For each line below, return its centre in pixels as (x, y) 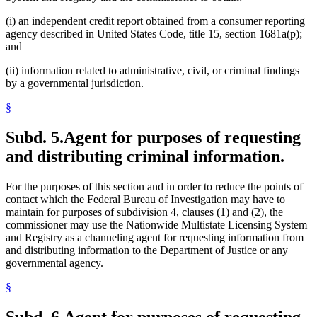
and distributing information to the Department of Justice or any (147, 250)
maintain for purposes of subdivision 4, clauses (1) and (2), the (144, 212)
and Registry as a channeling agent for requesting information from (155, 237)
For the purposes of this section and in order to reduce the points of (154, 186)
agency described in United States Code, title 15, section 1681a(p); (154, 33)
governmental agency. (54, 263)
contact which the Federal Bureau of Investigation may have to (145, 199)
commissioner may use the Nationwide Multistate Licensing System (156, 224)
